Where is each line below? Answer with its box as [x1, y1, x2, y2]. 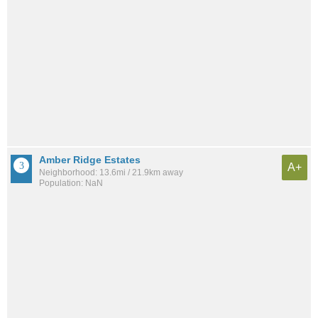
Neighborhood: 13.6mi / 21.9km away [39, 167, 183, 177]
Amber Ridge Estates [39, 153, 141, 165]
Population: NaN [39, 177, 103, 188]
